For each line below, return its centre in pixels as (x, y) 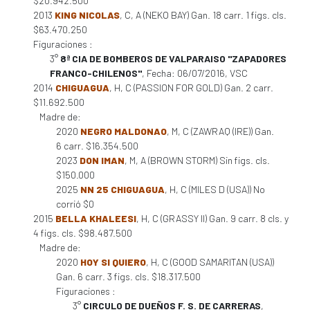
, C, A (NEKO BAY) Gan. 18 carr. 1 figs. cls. (203, 15)
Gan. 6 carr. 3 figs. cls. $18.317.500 (128, 276)
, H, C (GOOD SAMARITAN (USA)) (210, 262)
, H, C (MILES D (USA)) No (215, 189)
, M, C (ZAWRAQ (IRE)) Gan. (220, 131)
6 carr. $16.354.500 (97, 146)
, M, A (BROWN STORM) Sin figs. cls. (197, 160)
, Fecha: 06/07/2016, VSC (195, 73)
